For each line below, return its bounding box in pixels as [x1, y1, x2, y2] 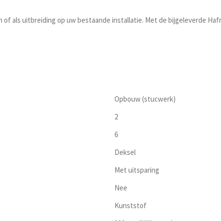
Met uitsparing [114, 165, 159, 175]
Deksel [114, 147, 136, 157]
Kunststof [114, 201, 147, 211]
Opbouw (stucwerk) [114, 94, 176, 104]
